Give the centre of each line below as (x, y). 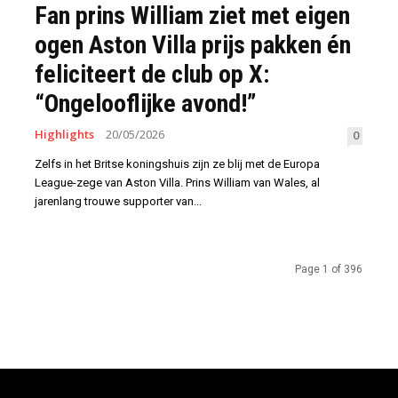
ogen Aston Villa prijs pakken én (193, 45)
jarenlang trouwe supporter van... (118, 202)
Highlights (64, 135)
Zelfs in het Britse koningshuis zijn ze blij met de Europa (177, 164)
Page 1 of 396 (329, 270)
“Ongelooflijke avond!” (145, 104)
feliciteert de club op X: (152, 75)
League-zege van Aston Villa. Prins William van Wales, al (177, 183)
